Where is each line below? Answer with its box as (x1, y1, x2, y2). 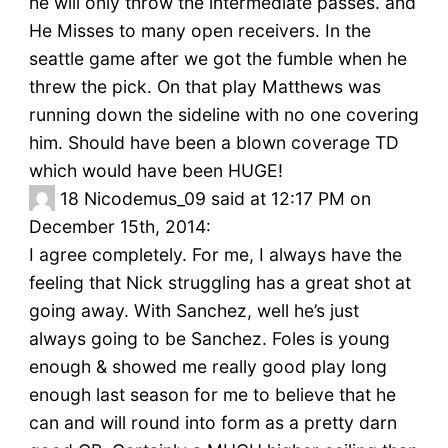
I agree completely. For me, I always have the (28, 244, 402, 266)
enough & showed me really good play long (28, 356, 387, 378)
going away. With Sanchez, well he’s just (28, 300, 359, 322)
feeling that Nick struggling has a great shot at (28, 272, 411, 294)
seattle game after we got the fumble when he (28, 48, 407, 70)
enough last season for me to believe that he (28, 384, 396, 406)
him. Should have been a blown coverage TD (28, 132, 399, 154)
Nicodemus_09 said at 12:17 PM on (83, 188, 371, 210)
